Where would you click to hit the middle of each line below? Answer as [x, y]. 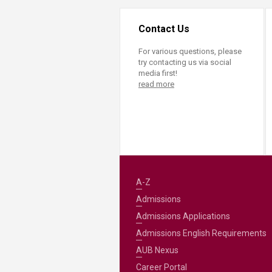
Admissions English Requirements [201, 233]
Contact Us [164, 29]
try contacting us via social [185, 62]
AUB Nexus [157, 250]
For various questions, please [190, 51]
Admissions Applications [183, 216]
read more [156, 84]
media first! [158, 73]
